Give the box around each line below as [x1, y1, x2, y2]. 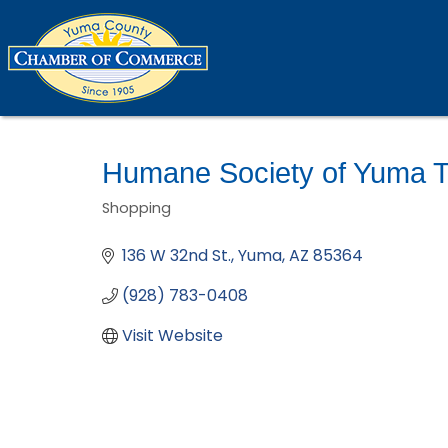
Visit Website [122, 324, 223, 347]
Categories [101, 209, 213, 237]
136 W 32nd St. [122, 244, 231, 267]
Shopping [102, 198, 171, 218]
